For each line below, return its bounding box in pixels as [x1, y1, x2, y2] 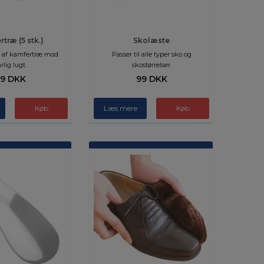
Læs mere [103, 104, 137, 113]
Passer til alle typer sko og [111, 50, 192, 58]
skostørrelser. [131, 61, 171, 69]
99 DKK [136, 74, 167, 84]
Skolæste [133, 36, 170, 45]
